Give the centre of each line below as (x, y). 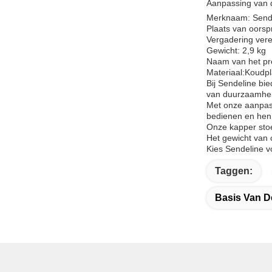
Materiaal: (226, 72)
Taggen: (234, 171)
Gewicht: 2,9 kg (236, 50)
